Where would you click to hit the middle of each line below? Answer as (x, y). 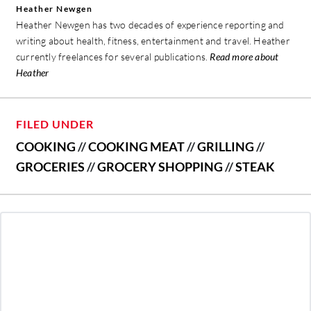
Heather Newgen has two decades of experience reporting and (150, 24)
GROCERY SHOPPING (160, 166)
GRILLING (226, 146)
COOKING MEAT (136, 146)
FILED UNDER (55, 124)
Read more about (244, 56)
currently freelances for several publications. (113, 56)
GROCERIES (50, 166)
